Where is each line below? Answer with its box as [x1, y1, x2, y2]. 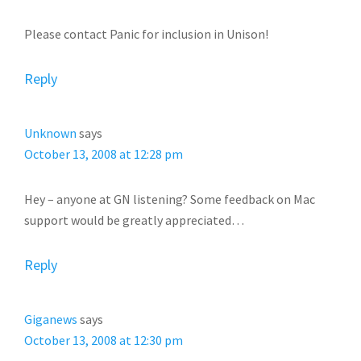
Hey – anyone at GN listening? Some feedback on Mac [24, 191, 315, 207]
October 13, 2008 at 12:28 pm [24, 146, 183, 162]
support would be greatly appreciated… [24, 212, 244, 228]
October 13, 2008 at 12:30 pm [24, 332, 183, 348]
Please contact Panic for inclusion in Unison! [24, 26, 268, 42]
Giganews [24, 311, 77, 327]
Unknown [24, 125, 77, 141]
